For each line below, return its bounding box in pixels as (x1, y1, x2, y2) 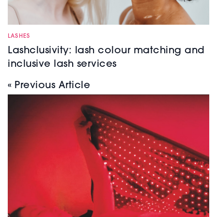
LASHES (8, 33, 31, 40)
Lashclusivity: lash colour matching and (8, 46, 205, 56)
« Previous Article (8, 81, 90, 91)
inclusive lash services (8, 60, 117, 70)
